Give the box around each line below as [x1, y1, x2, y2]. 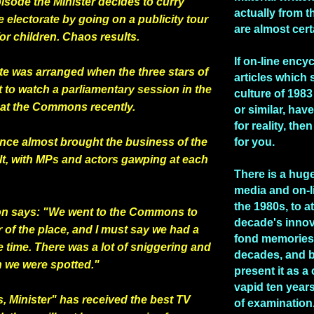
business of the [125, 135, 207, 148]
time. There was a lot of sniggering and [6, 240, 211, 253]
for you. [234, 136, 275, 148]
